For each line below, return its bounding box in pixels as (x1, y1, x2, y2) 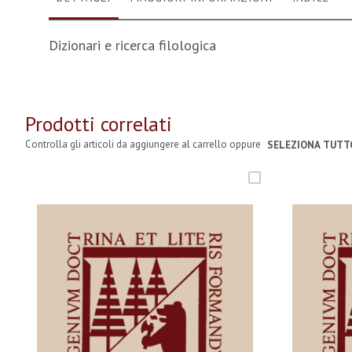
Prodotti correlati (25, 111, 172, 137)
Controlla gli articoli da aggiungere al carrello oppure (25, 137, 263, 151)
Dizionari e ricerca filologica (49, 36, 216, 54)
